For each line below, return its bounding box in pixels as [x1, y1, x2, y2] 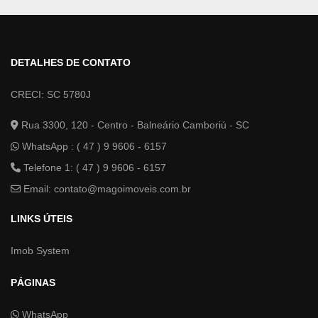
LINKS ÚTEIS [11, 212, 72, 224]
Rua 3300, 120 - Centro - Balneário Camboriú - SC [18, 119, 249, 131]
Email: [21, 182, 54, 194]
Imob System [11, 244, 70, 256]
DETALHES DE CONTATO [11, 56, 131, 68]
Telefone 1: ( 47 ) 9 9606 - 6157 [21, 161, 166, 173]
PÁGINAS [11, 276, 55, 288]
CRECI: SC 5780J [11, 88, 91, 100]
